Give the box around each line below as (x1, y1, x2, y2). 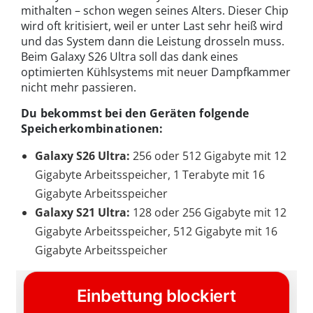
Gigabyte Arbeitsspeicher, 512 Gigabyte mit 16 (35, 223, 277, 239)
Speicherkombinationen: (21, 120, 163, 136)
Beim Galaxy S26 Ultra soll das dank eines (21, 48, 238, 64)
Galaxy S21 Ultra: (35, 204, 130, 220)
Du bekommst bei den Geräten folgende (21, 105, 249, 121)
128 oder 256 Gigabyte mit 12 (130, 204, 286, 220)
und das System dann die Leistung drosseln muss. (21, 33, 284, 49)
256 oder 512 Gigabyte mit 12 (130, 147, 286, 163)
